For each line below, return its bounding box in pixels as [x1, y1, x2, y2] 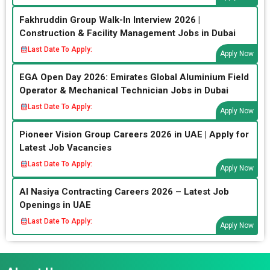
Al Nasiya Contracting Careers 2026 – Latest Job [19, 186, 229, 197]
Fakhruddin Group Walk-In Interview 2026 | [19, 14, 200, 25]
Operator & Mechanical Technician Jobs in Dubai [19, 84, 228, 96]
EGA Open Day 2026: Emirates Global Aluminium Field [19, 71, 249, 83]
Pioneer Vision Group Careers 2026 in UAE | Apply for [19, 128, 249, 140]
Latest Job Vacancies [19, 142, 111, 153]
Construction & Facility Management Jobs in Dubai [19, 27, 236, 39]
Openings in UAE [19, 199, 91, 210]
